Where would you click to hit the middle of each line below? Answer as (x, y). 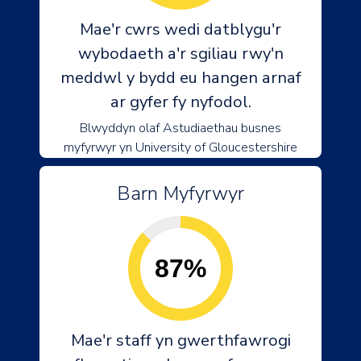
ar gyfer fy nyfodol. (180, 102)
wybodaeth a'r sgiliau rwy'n (180, 54)
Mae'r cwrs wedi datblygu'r (180, 29)
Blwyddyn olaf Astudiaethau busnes (180, 128)
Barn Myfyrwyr (180, 193)
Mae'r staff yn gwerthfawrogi (180, 340)
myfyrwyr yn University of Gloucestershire (180, 147)
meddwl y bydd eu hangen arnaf (180, 78)
